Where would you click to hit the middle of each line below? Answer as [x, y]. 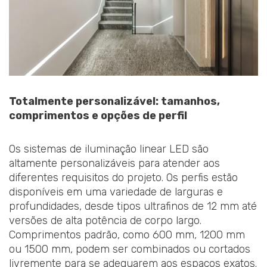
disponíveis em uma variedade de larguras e [116, 192]
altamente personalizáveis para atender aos [114, 163]
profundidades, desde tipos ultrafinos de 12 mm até [133, 206]
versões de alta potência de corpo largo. [105, 220]
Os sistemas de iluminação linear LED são [109, 149]
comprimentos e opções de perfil [98, 116]
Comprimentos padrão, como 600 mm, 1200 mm [127, 235]
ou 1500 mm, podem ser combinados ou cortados [130, 249]
